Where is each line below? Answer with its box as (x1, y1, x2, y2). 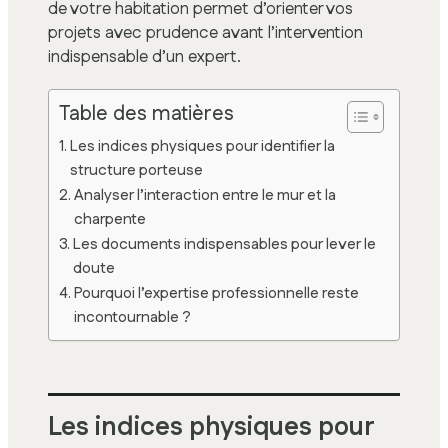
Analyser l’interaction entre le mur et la (74, 184, 337, 206)
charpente (74, 208, 147, 230)
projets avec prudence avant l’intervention (48, 21, 363, 46)
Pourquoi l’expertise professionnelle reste (74, 282, 360, 304)
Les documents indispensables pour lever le (73, 233, 377, 255)
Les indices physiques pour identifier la (70, 135, 336, 157)
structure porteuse (70, 159, 204, 181)
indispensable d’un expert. (48, 45, 241, 70)
